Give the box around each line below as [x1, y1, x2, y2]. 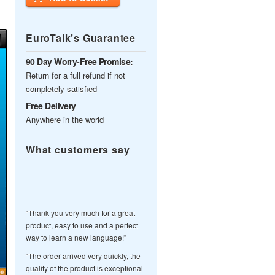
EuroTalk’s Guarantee [26, 31, 136, 45]
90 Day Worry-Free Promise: [26, 55, 133, 68]
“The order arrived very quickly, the [26, 250, 141, 261]
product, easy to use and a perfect [26, 220, 138, 230]
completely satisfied [26, 83, 97, 95]
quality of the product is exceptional [26, 263, 143, 273]
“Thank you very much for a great [26, 207, 135, 218]
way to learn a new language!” [26, 232, 126, 242]
